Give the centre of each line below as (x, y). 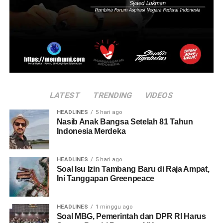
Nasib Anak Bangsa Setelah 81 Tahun (125, 122)
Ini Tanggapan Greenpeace (105, 179)
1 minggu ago (114, 207)
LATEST (65, 96)
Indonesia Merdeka (91, 131)
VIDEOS (159, 96)
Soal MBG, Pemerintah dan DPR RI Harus (131, 217)
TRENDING (112, 96)
